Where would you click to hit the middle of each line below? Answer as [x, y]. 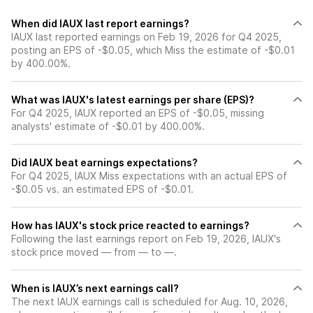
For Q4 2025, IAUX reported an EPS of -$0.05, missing [138, 113]
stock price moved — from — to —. [94, 252]
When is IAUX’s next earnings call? [95, 288]
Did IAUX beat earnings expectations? [104, 162]
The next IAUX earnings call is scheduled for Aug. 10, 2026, [150, 301]
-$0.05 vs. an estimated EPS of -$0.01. [102, 189]
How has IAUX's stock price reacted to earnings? [130, 225]
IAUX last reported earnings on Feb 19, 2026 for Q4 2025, [146, 37]
